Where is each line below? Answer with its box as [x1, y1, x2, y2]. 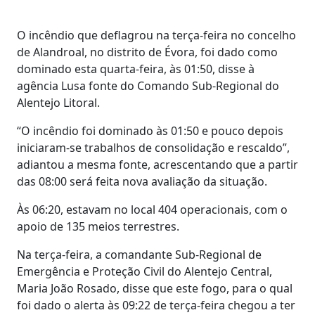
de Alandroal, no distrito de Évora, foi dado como [17, 44, 278, 60]
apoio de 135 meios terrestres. [17, 218, 179, 234]
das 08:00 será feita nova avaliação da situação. [17, 173, 267, 189]
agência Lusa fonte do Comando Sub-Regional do [17, 77, 279, 94]
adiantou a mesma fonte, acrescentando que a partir [17, 156, 298, 172]
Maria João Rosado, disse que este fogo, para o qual [17, 280, 292, 296]
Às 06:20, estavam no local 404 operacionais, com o [17, 201, 288, 217]
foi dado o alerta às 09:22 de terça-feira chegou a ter [17, 297, 295, 313]
